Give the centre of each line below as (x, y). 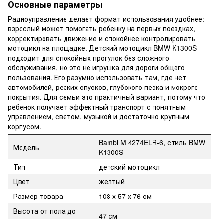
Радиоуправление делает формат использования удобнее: (106, 19)
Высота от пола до (44, 211)
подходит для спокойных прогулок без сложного (88, 58)
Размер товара (38, 196)
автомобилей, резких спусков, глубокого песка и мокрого (103, 87)
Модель (26, 147)
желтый (112, 182)
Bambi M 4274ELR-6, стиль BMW (152, 142)
